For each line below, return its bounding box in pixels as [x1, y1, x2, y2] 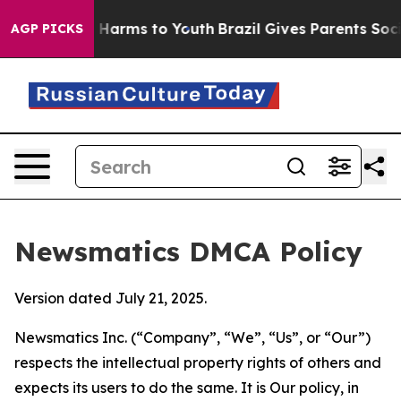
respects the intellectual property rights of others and [14, 354, 381, 371]
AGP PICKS [11, 21, 83, 37]
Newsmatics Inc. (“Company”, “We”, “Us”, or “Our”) [14, 328, 371, 346]
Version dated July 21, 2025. [14, 289, 207, 307]
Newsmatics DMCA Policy [14, 235, 363, 269]
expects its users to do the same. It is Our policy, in [14, 379, 359, 397]
